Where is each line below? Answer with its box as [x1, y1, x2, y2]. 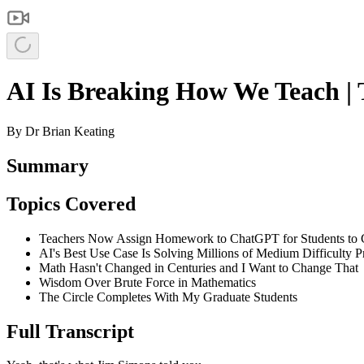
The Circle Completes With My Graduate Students [39, 289, 297, 304]
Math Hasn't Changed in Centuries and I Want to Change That [39, 260, 358, 275]
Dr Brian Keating [25, 123, 115, 138]
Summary [6, 154, 89, 176]
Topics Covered [6, 193, 136, 214]
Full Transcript [6, 320, 134, 342]
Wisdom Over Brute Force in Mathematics [39, 275, 256, 289]
